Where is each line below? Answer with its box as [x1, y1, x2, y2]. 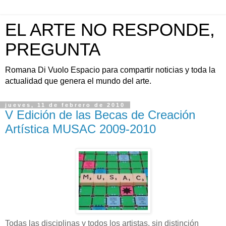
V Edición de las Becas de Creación [5, 108, 195, 122]
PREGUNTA [5, 40, 100, 59]
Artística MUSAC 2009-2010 [5, 122, 156, 136]
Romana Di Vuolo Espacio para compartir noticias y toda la [5, 66, 215, 74]
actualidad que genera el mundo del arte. [5, 77, 151, 85]
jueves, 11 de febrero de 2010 [5, 102, 125, 108]
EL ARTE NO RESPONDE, [5, 20, 215, 39]
